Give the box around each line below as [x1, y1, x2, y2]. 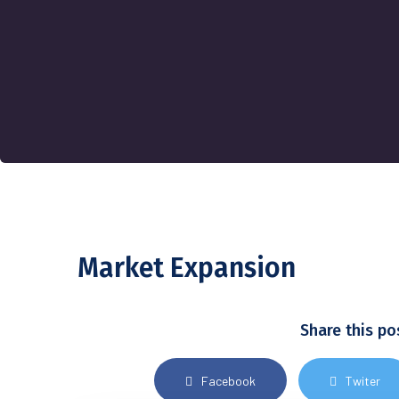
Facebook [201, 372, 256, 388]
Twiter [346, 372, 380, 388]
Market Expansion [77, 252, 296, 284]
